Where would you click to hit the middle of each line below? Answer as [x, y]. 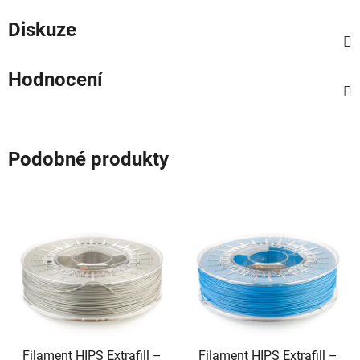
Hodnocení [55, 79]
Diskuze [42, 29]
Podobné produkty [88, 159]
